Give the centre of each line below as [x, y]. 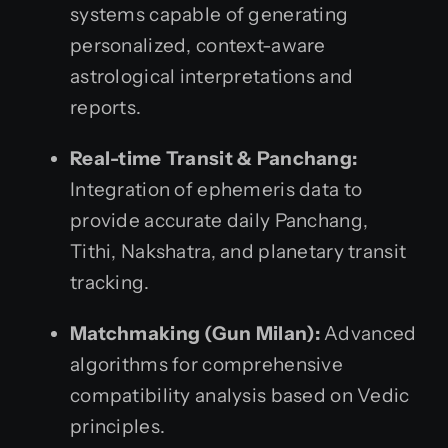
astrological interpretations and [212, 76]
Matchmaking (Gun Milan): [195, 333]
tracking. [110, 282]
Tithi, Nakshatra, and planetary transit [238, 251]
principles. [118, 426]
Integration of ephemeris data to [216, 189]
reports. [106, 107]
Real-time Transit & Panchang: [214, 158]
